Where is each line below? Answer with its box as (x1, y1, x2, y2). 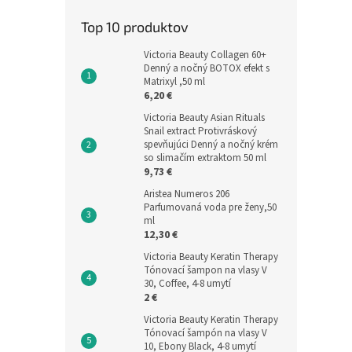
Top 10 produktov (81, 17, 189, 35)
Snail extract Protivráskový (144, 123, 257, 138)
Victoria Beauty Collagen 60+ (144, 47, 266, 62)
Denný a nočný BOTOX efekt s (144, 60, 269, 75)
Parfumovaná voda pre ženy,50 (144, 200, 277, 214)
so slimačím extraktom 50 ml (144, 150, 266, 165)
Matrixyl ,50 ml (144, 74, 205, 89)
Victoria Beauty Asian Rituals (144, 110, 265, 125)
